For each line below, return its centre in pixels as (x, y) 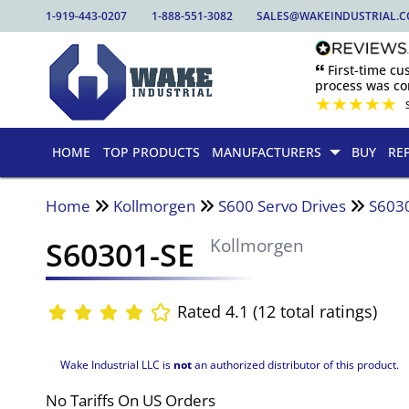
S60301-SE (121, 254)
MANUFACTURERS (267, 152)
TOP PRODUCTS (151, 152)
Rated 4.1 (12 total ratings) (277, 312)
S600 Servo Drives (283, 205)
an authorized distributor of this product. (296, 365)
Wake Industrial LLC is (117, 365)
